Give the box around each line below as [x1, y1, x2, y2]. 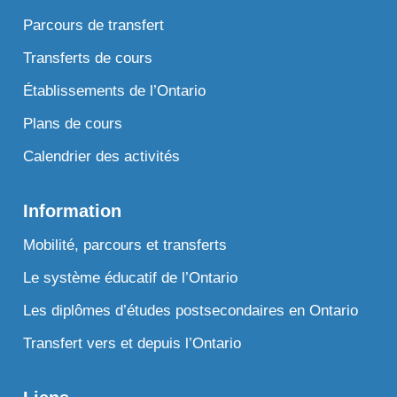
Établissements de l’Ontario [23, 82, 206, 99]
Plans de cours [23, 114, 123, 132]
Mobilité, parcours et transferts [23, 236, 228, 253]
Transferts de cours [23, 49, 153, 66]
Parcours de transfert [23, 16, 165, 34]
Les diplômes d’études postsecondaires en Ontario [23, 301, 359, 319]
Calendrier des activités [23, 147, 181, 165]
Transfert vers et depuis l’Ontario [23, 334, 242, 352]
